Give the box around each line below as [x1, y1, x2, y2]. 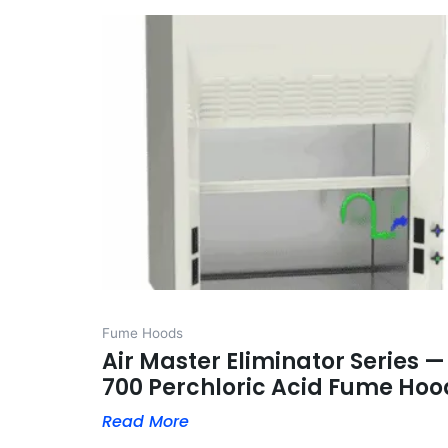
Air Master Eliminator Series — [102, 345, 445, 377]
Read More [102, 409, 189, 433]
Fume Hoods [102, 324, 183, 341]
